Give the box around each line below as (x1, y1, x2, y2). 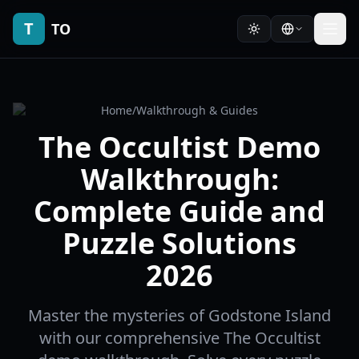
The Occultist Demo (38, 127, 321, 167)
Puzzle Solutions (63, 224, 296, 263)
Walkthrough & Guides (136, 103, 258, 118)
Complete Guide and (34, 192, 325, 231)
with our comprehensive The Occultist (38, 327, 321, 349)
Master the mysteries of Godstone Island (28, 305, 331, 326)
